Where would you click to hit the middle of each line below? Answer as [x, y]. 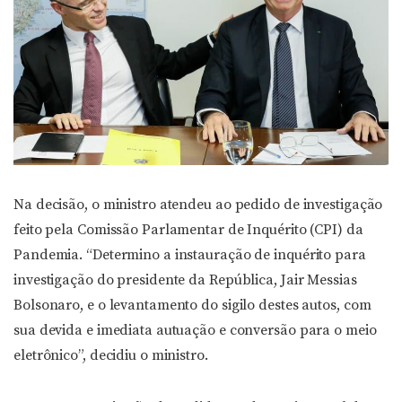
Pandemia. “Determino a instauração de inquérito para [190, 254]
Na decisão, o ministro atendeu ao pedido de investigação [198, 204]
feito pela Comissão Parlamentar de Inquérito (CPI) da [188, 229]
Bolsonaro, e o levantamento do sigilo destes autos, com [192, 305]
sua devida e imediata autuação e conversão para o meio [195, 330]
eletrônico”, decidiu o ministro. [111, 355]
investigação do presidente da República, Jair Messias [185, 280]
